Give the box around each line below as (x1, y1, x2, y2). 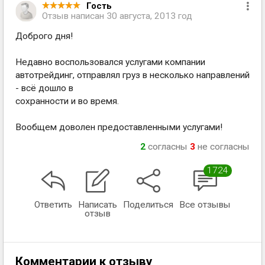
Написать (78, 199, 117, 210)
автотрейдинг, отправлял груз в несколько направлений (15, 70, 250, 80)
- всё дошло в (15, 83, 73, 93)
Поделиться (123, 199, 173, 210)
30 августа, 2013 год (106, 11, 192, 21)
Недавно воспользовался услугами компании (15, 57, 205, 67)
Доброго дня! (15, 31, 73, 41)
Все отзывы (179, 199, 231, 210)
